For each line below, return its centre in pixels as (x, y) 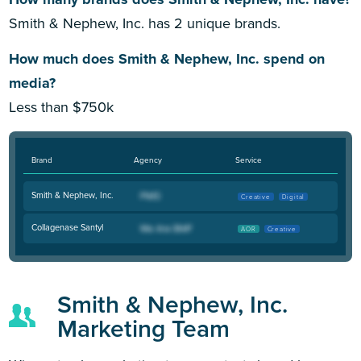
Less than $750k (62, 107)
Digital (293, 197)
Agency (147, 159)
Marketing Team (144, 328)
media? (33, 83)
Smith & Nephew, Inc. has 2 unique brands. (145, 23)
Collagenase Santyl (67, 227)
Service (249, 159)
